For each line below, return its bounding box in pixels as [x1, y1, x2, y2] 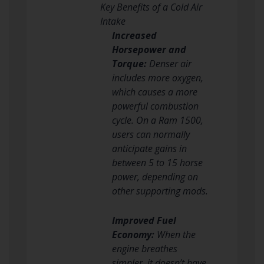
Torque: [111, 57, 147, 70]
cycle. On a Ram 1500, [111, 113, 203, 127]
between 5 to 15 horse [111, 156, 203, 169]
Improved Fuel [111, 213, 176, 227]
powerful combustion [111, 99, 199, 113]
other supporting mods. [111, 184, 208, 197]
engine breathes [111, 242, 177, 255]
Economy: [111, 227, 154, 241]
